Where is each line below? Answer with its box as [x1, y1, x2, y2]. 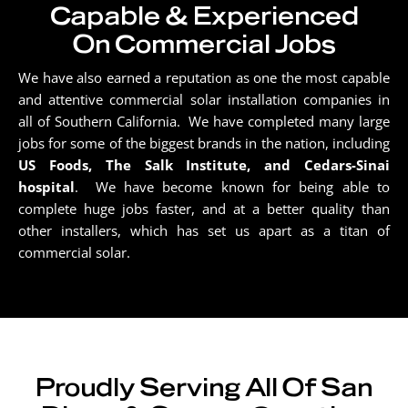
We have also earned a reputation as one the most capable [18, 67, 390, 87]
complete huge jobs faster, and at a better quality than [18, 199, 390, 218]
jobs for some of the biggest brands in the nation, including [18, 133, 390, 152]
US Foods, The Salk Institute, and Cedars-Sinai [18, 155, 390, 174]
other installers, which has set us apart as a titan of [18, 220, 390, 240]
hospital [18, 177, 75, 196]
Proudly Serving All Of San [36, 369, 372, 403]
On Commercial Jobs [72, 25, 336, 59]
